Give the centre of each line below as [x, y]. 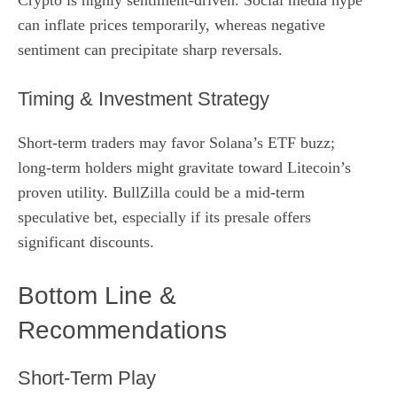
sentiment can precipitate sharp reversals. [150, 49]
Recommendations [122, 330]
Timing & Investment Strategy [144, 98]
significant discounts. [86, 241]
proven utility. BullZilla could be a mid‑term [161, 192]
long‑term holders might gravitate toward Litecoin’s [184, 167]
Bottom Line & [97, 295]
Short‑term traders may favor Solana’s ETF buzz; [176, 142]
